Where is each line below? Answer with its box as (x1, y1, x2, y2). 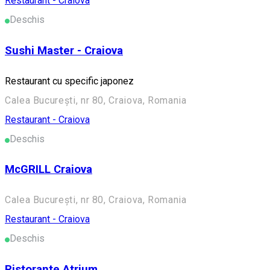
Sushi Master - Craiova (5, 43, 123, 57)
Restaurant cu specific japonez (5, 75, 134, 87)
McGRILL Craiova (5, 163, 92, 177)
